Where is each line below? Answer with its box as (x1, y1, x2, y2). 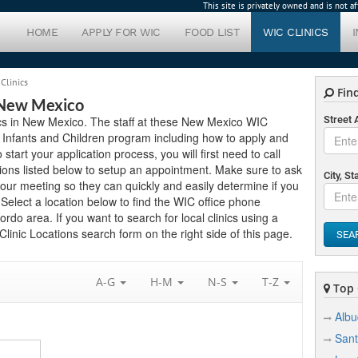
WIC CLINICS (263, 26, 328, 38)
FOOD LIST (184, 26, 239, 38)
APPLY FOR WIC (82, 26, 161, 38)
